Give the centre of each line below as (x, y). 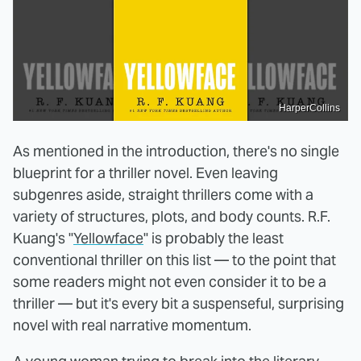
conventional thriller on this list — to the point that (174, 259)
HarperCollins (309, 108)
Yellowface (108, 238)
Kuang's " (43, 238)
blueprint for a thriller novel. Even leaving (145, 172)
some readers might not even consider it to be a (170, 281)
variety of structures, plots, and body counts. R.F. (172, 216)
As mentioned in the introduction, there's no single (176, 151)
